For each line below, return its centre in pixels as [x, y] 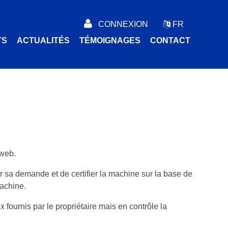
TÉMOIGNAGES [110, 40]
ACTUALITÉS [43, 40]
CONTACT [170, 40]
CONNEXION [123, 24]
